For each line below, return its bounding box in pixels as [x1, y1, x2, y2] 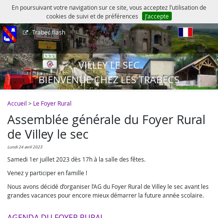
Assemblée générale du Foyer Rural [7, 111, 205, 127]
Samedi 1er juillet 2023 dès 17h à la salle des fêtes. [7, 155, 145, 163]
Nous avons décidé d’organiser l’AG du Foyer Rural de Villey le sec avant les [7, 182, 209, 190]
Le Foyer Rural [33, 99, 72, 107]
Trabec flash [32, 28, 66, 36]
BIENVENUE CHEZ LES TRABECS [38, 73, 180, 86]
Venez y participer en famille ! [7, 169, 87, 177]
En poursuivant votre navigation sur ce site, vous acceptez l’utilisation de [12, 3, 206, 11]
